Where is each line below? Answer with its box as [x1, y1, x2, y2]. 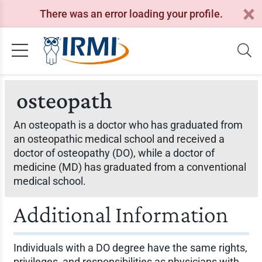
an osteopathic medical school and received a [13, 133, 225, 145]
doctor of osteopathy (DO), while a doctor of [13, 147, 215, 159]
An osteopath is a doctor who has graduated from [13, 119, 243, 131]
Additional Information [13, 201, 228, 227]
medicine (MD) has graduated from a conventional [13, 161, 246, 173]
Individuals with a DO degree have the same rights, [13, 242, 247, 254]
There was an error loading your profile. [39, 7, 223, 20]
